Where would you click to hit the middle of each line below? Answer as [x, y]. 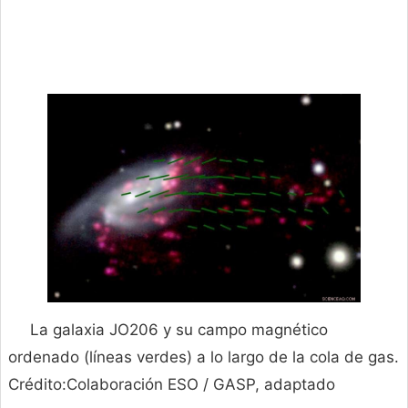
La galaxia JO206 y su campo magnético [179, 330]
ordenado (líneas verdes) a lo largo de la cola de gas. [204, 357]
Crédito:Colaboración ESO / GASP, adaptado [172, 385]
